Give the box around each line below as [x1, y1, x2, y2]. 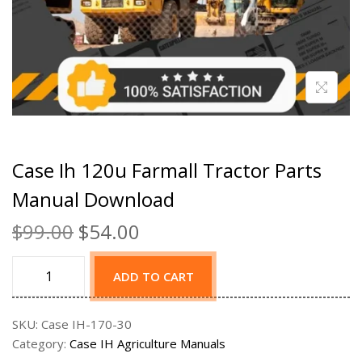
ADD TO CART [112, 268, 194, 285]
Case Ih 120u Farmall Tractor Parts [12, 157, 322, 184]
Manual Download [12, 186, 175, 213]
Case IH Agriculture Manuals [69, 335, 225, 352]
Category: [12, 335, 69, 352]
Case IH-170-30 [41, 316, 132, 333]
